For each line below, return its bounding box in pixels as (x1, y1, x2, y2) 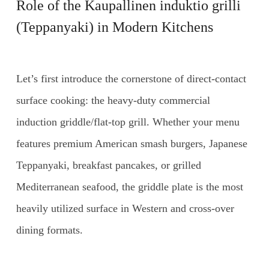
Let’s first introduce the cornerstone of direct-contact (16, 72, 246, 85)
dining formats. (16, 223, 83, 236)
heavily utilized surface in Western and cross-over (16, 202, 234, 214)
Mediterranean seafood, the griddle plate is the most (16, 180, 243, 193)
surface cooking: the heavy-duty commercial (16, 94, 210, 106)
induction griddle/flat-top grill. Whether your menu (16, 115, 240, 128)
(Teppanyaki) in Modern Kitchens (16, 19, 213, 35)
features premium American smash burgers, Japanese (16, 137, 247, 150)
